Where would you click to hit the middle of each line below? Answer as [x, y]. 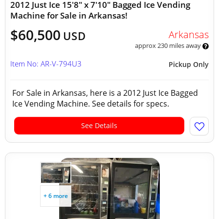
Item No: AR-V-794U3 [46, 64]
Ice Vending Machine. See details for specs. [92, 104]
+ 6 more [56, 196]
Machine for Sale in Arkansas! [69, 15]
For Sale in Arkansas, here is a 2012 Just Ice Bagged [105, 93]
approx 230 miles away [168, 45]
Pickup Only [189, 64]
